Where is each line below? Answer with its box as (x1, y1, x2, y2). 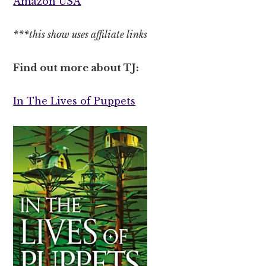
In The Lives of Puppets (13, 94, 136, 107)
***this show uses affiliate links (13, 28, 148, 40)
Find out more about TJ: (13, 61, 140, 74)
